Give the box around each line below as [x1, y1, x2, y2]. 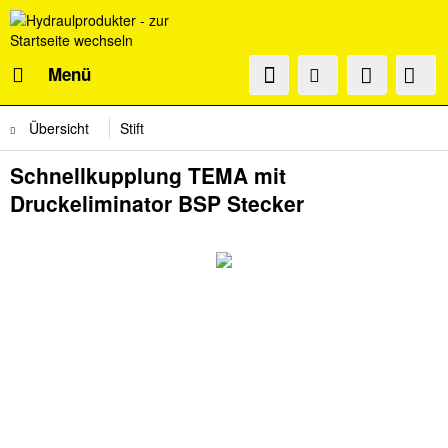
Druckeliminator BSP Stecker [10, 188, 304, 218]
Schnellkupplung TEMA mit [10, 160, 286, 190]
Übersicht [29, 118, 89, 138]
